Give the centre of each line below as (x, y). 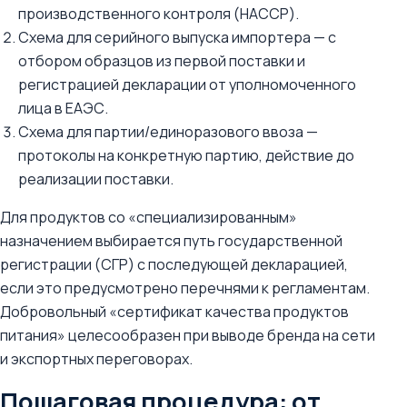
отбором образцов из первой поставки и (162, 61)
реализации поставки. (96, 179)
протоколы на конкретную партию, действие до (186, 155)
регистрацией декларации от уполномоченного (187, 84)
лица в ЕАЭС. (63, 108)
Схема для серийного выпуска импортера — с (177, 37)
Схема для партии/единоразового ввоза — (168, 132)
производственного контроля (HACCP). (159, 14)
